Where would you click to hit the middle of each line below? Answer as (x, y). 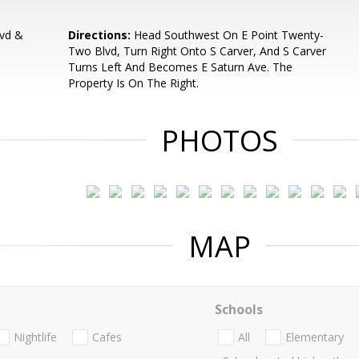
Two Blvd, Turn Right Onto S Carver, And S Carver (198, 51)
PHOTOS (220, 141)
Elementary (314, 337)
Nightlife (35, 337)
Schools (238, 309)
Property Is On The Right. (134, 83)
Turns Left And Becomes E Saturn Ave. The (181, 67)
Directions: (100, 35)
